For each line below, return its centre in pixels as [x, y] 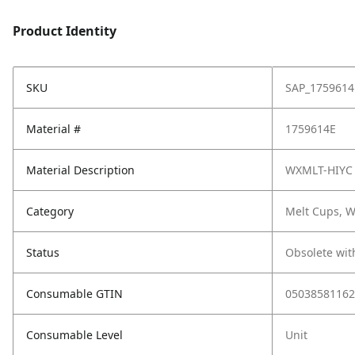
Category [50, 211]
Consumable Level [74, 335]
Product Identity [65, 31]
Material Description [80, 170]
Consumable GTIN [74, 294]
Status [43, 252]
